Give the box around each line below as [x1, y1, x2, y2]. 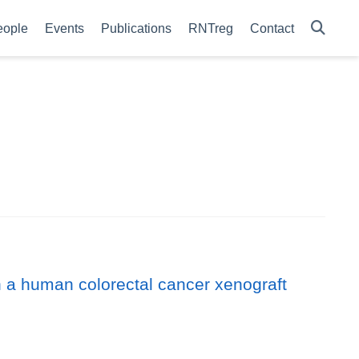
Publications [101, 21, 171, 35]
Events [45, 21, 84, 35]
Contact [250, 21, 294, 35]
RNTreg [188, 21, 233, 35]
